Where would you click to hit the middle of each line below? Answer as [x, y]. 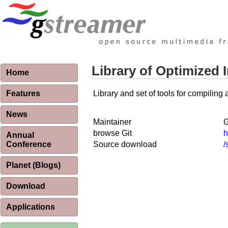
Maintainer [112, 122]
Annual [20, 135]
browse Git [112, 133]
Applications [31, 207]
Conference [29, 144]
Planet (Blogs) [33, 165]
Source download [125, 145]
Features [23, 93]
